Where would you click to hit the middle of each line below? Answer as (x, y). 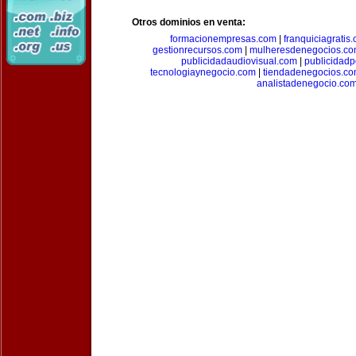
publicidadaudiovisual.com (239, 61)
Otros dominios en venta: (189, 22)
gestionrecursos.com (197, 50)
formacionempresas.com (223, 39)
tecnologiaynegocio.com (203, 72)
